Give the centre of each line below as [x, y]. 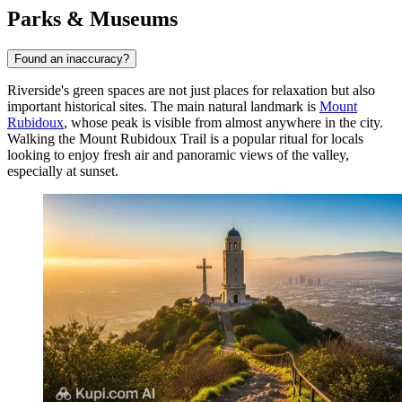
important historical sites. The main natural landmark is [163, 106]
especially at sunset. [63, 170]
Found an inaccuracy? [72, 58]
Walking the [43, 138]
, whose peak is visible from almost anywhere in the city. [223, 122]
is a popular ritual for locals [285, 138]
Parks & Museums [92, 18]
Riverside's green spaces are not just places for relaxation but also [191, 90]
